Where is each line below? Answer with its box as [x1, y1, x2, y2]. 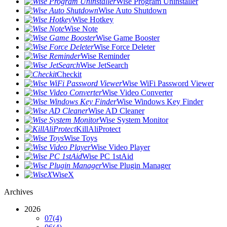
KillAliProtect [76, 125, 121, 133]
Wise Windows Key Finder [117, 97, 203, 106]
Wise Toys [64, 134, 97, 142]
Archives [4, 187, 33, 196]
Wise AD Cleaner [88, 106, 144, 115]
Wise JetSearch [80, 61, 128, 69]
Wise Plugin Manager [102, 161, 171, 170]
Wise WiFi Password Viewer [122, 79, 214, 88]
